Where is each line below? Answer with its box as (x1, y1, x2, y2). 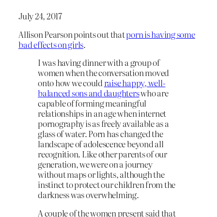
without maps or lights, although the (38, 168, 165, 181)
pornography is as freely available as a (38, 117, 169, 130)
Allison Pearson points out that (18, 28, 126, 40)
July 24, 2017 (18, 9, 62, 22)
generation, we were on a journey (38, 158, 153, 170)
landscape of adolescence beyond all (38, 138, 164, 150)
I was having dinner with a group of (38, 56, 160, 69)
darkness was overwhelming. (38, 188, 139, 201)
